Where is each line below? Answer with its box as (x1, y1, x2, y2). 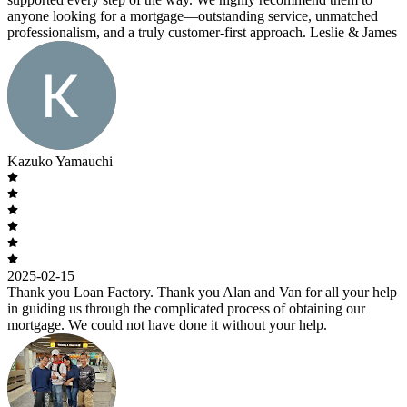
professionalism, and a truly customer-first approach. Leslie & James (7, 24, 397, 40)
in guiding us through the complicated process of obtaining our (7, 300, 365, 316)
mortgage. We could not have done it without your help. (7, 316, 327, 333)
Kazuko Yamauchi (7, 153, 113, 169)
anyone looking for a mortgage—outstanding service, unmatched (7, 7, 378, 24)
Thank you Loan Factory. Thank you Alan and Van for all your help (7, 283, 397, 300)
